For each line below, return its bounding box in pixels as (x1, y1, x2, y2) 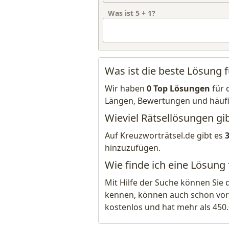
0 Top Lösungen (147, 83, 210, 94)
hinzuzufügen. (105, 142, 161, 153)
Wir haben (105, 83, 147, 94)
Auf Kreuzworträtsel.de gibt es (105, 130, 225, 141)
